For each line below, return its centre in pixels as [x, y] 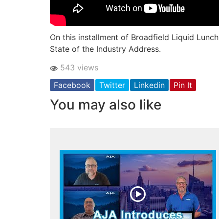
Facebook [72, 85]
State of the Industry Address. [105, 49]
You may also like [106, 105]
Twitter [112, 85]
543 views [78, 68]
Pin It [183, 85]
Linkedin [149, 85]
